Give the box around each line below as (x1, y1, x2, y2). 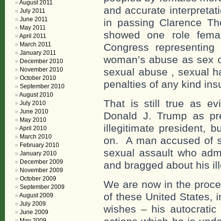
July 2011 (20, 7, 45, 14)
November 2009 (20, 167, 63, 174)
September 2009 (20, 184, 65, 190)
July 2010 (20, 100, 46, 107)
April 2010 (19, 125, 47, 132)
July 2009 (20, 200, 46, 207)
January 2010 (20, 150, 57, 157)
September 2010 (20, 83, 65, 90)
